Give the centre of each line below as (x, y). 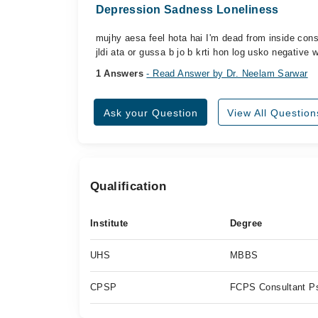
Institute (109, 223)
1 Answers (121, 73)
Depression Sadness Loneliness (187, 10)
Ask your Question (150, 113)
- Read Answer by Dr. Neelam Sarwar (227, 73)
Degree (246, 223)
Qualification (128, 186)
